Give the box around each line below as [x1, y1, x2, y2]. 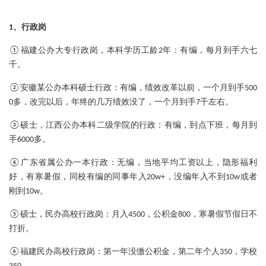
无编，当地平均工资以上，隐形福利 [117, 159, 258, 168]
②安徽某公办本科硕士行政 [9, 84, 112, 93]
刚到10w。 [9, 187, 48, 197]
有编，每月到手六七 [180, 46, 257, 56]
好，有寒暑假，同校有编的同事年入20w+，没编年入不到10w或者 [9, 173, 257, 182]
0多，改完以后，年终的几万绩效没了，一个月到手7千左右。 [9, 98, 233, 107]
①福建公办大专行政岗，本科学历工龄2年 [9, 46, 172, 56]
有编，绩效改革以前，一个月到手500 [120, 84, 257, 93]
